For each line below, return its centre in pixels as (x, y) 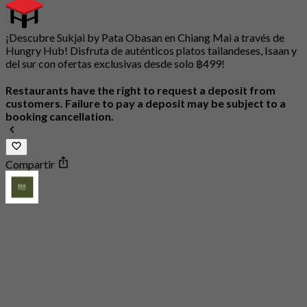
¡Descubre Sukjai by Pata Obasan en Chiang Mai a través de (145, 38)
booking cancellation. (60, 116)
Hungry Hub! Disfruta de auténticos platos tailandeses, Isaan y (151, 51)
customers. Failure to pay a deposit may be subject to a (146, 103)
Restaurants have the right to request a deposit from (140, 90)
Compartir (31, 164)
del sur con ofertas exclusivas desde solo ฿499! (115, 64)
